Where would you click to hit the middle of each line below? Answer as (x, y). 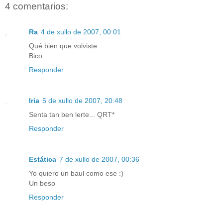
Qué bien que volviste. (64, 46)
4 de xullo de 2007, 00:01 (81, 32)
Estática (43, 160)
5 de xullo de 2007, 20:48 (82, 101)
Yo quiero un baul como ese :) (76, 173)
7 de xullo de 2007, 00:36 (99, 160)
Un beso (42, 183)
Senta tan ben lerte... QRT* (72, 115)
